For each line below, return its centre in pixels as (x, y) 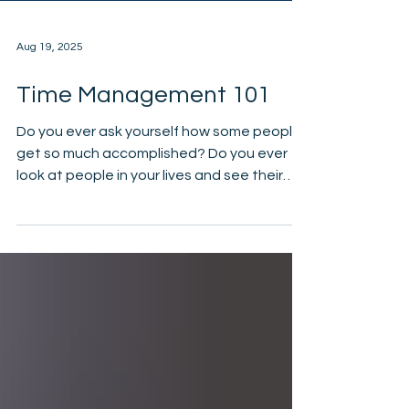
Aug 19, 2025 (50, 107)
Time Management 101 (143, 155)
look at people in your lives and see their (150, 236)
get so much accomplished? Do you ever (152, 214)
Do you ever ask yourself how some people (159, 192)
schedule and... (66, 257)
